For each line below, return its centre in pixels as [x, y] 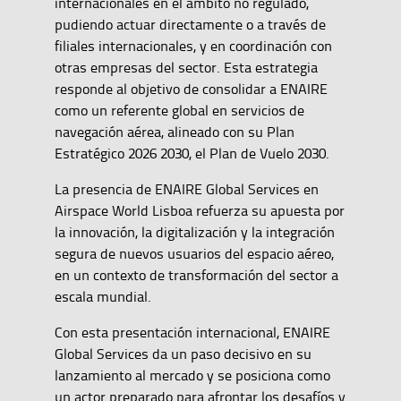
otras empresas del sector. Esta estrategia [186, 67]
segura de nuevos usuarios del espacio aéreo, [194, 253]
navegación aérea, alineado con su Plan [174, 131]
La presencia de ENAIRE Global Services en [186, 188]
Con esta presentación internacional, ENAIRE [192, 332]
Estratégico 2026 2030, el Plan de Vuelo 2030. [192, 153]
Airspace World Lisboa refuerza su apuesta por [199, 210]
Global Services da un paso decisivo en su [183, 353]
